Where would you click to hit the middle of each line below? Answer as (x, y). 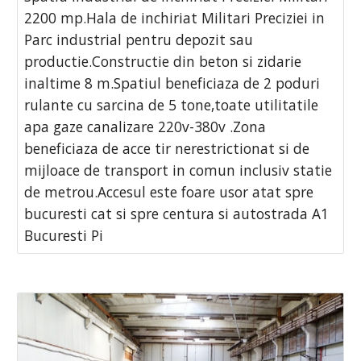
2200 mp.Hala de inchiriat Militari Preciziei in (175, 17)
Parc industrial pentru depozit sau (139, 39)
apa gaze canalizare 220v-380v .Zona (145, 126)
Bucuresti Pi (64, 235)
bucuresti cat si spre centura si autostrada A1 (177, 213)
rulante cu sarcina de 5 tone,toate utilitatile (172, 104)
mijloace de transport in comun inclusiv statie (178, 170)
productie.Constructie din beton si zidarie (163, 61)
